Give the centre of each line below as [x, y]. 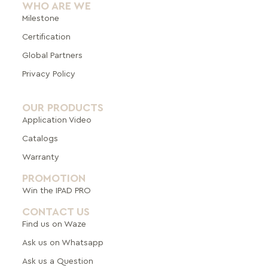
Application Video [57, 121]
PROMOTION [54, 179]
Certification [46, 37]
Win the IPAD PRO [56, 191]
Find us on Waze [54, 225]
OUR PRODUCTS [63, 108]
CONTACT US [56, 212]
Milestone [40, 19]
